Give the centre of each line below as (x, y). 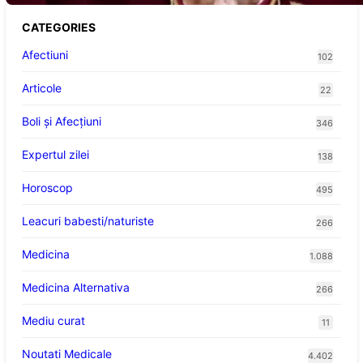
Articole (41, 88)
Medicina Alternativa (75, 288)
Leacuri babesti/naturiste (88, 221)
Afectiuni (45, 55)
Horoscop (47, 188)
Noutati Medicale (66, 354)
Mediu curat (53, 321)
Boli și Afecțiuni (61, 122)
